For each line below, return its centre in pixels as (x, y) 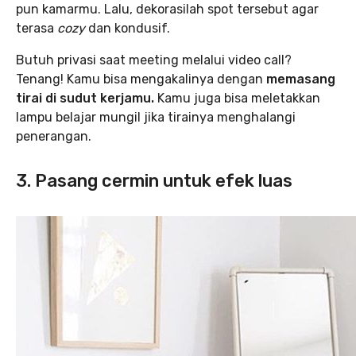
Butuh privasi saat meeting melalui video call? (154, 60)
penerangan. (54, 136)
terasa (37, 28)
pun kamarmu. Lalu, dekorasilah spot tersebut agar (167, 9)
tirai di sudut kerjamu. (85, 98)
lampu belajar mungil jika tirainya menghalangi (156, 117)
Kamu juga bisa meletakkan (237, 98)
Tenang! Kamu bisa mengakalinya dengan (141, 79)
